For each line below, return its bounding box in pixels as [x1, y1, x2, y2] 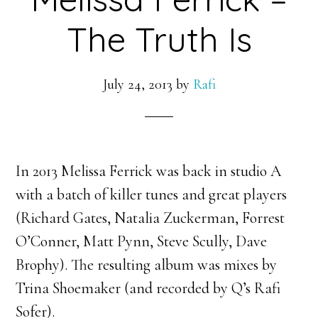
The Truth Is [66, 18, 252, 60]
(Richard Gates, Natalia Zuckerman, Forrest [16, 209, 285, 227]
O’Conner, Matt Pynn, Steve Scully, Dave [16, 232, 268, 251]
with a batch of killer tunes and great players [16, 185, 287, 204]
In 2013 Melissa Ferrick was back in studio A [16, 162, 282, 180]
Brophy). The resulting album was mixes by [16, 256, 278, 274]
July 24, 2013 [102, 76, 172, 93]
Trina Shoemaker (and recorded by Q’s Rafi [16, 279, 282, 297]
